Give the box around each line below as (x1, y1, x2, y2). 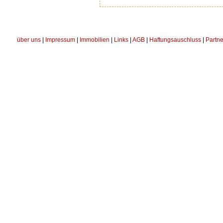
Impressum (45, 36, 75, 43)
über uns (17, 36, 41, 43)
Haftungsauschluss (149, 36, 201, 43)
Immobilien (80, 36, 110, 43)
